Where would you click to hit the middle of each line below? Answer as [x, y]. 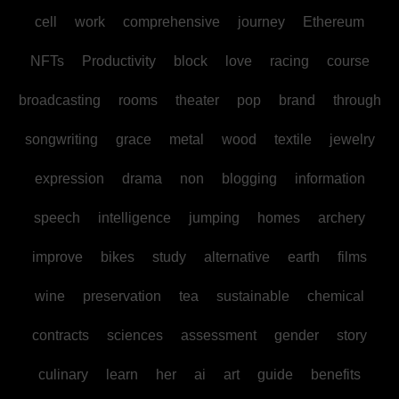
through [357, 100]
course [348, 61]
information [330, 178]
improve [57, 256]
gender [297, 335]
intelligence [134, 217]
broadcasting [59, 100]
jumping [214, 217]
